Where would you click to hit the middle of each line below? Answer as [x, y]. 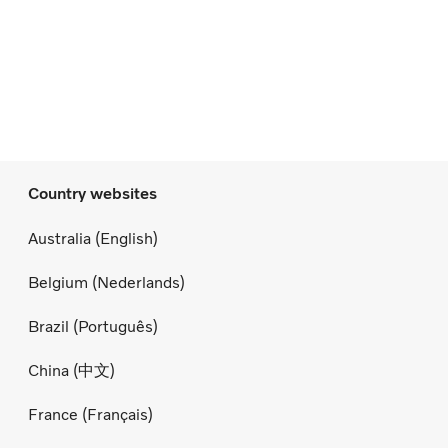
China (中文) [71, 371]
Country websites [92, 193]
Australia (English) [93, 239]
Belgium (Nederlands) [106, 283]
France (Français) [90, 415]
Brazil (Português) [93, 327]
